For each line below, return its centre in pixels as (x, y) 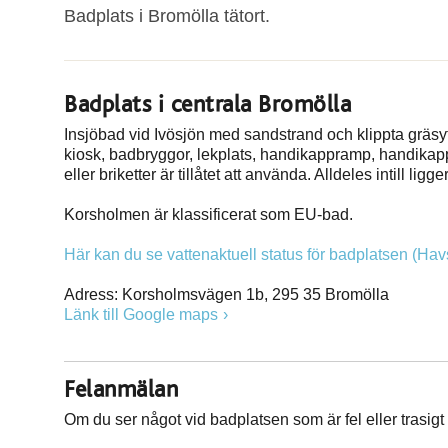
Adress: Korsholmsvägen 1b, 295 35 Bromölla (226, 294)
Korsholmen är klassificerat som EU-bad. (210, 214)
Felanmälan (121, 389)
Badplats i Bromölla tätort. (167, 15)
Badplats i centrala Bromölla (207, 104)
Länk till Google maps (141, 314)
